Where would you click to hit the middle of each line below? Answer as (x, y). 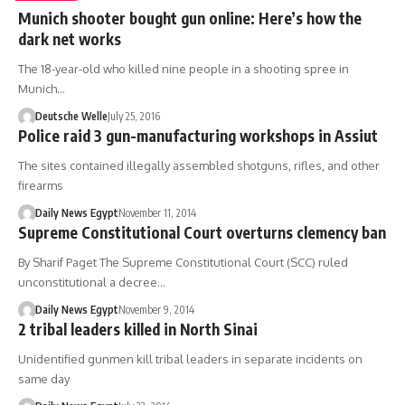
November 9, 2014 (156, 309)
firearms (41, 185)
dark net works (70, 38)
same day (44, 378)
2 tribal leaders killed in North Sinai (138, 329)
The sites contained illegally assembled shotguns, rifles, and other (199, 165)
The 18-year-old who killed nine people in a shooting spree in (184, 68)
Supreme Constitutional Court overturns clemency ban (202, 232)
